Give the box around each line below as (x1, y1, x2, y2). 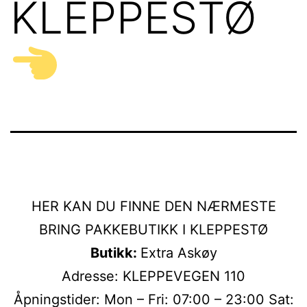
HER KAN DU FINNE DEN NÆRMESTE (31, 197, 276, 214)
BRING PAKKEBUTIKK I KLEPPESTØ (39, 221, 268, 238)
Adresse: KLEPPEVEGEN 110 (62, 267, 245, 284)
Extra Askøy (140, 244, 217, 261)
